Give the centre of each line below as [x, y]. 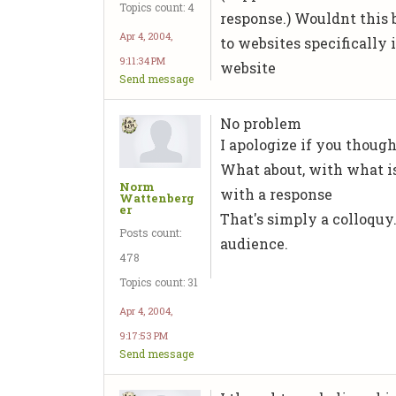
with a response [277, 194]
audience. [255, 243]
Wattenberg [157, 198]
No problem [261, 123]
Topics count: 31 [159, 282]
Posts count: [150, 232]
